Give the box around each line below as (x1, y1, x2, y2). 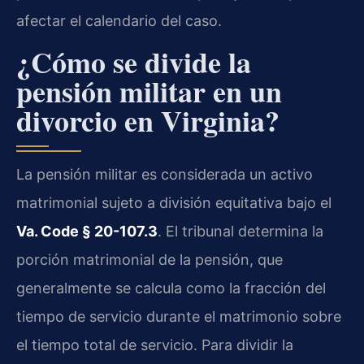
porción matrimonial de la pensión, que (16, 250, 283, 268)
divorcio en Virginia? (16, 98, 279, 141)
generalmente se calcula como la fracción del (16, 279, 326, 297)
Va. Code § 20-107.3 (16, 222, 158, 240)
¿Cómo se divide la (16, 40, 251, 83)
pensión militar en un (16, 69, 282, 112)
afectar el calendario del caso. (16, 12, 222, 30)
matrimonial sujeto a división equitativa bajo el (16, 193, 331, 211)
